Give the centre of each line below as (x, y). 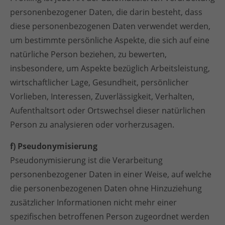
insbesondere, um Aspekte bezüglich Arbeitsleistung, (110, 68)
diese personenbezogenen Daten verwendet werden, (110, 26)
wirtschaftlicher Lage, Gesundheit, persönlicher (99, 82)
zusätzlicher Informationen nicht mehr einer (93, 202)
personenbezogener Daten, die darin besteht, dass (106, 12)
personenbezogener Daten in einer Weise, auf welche (111, 174)
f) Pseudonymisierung (54, 146)
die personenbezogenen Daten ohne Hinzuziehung (106, 188)
